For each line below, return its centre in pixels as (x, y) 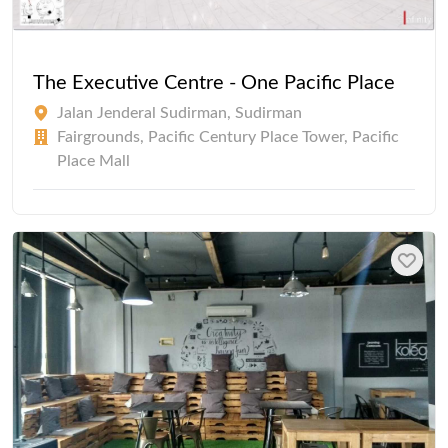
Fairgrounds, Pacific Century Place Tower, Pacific (228, 136)
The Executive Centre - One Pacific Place (214, 82)
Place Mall (93, 160)
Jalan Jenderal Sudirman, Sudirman (179, 112)
